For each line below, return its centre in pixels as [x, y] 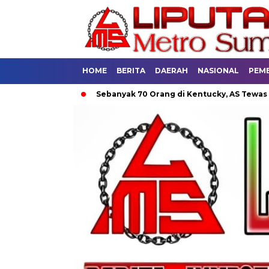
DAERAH [171, 71]
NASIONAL [218, 71]
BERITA [131, 71]
